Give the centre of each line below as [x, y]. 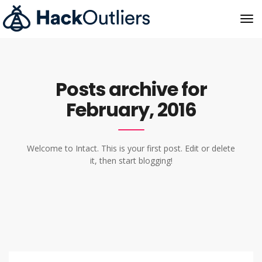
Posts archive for [131, 89]
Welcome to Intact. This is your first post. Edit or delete [131, 148]
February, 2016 [131, 110]
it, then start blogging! [131, 161]
